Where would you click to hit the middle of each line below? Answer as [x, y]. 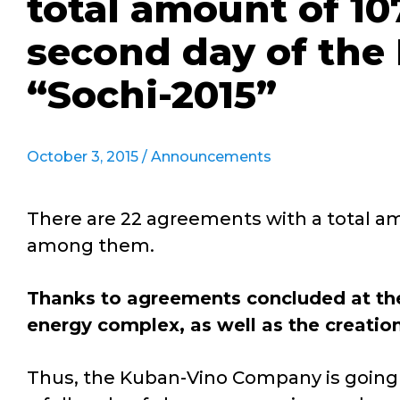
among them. [91, 246]
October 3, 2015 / [89, 157]
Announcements [211, 157]
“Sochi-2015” [152, 95]
